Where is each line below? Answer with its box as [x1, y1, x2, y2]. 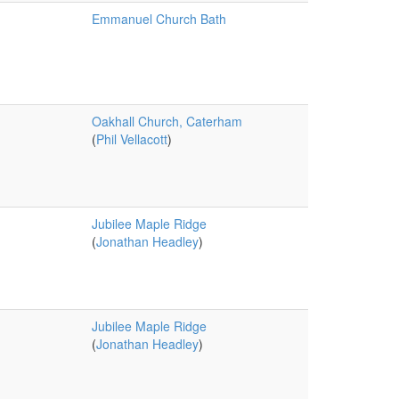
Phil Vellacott [95, 130, 167, 148]
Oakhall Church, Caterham [91, 112, 242, 130]
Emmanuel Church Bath [91, 10, 226, 28]
